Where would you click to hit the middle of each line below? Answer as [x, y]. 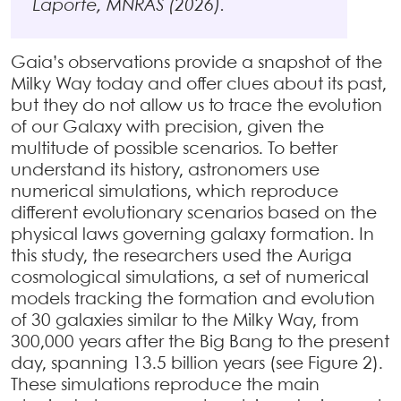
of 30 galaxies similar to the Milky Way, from [185, 321]
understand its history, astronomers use [165, 171]
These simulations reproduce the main [165, 385]
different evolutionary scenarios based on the [194, 213]
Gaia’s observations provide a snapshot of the [196, 63]
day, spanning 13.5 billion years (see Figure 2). [197, 364]
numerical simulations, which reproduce [175, 192]
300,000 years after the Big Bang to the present [200, 342]
